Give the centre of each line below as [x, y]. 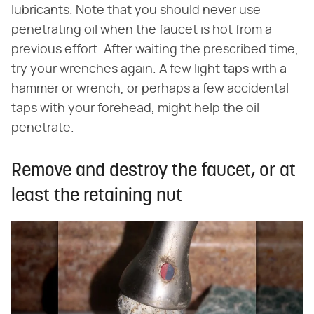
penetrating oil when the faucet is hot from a [142, 30]
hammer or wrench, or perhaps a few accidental [150, 89]
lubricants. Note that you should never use [136, 11]
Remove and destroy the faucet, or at [153, 172]
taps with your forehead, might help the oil [135, 109]
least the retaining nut [97, 197]
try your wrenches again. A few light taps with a [149, 70]
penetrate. [43, 129]
